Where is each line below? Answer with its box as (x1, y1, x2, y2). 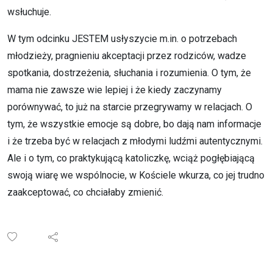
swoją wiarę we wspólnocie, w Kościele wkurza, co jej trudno (7, 169, 264, 181)
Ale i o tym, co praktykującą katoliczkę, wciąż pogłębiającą (7, 152, 255, 164)
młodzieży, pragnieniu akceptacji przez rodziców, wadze (7, 50, 246, 62)
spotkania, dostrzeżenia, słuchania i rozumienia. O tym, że (7, 67, 251, 79)
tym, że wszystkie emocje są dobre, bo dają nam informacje (7, 118, 261, 130)
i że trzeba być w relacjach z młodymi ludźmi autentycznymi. (7, 135, 263, 147)
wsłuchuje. (7, 6, 51, 18)
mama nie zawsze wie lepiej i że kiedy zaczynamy (7, 84, 222, 96)
